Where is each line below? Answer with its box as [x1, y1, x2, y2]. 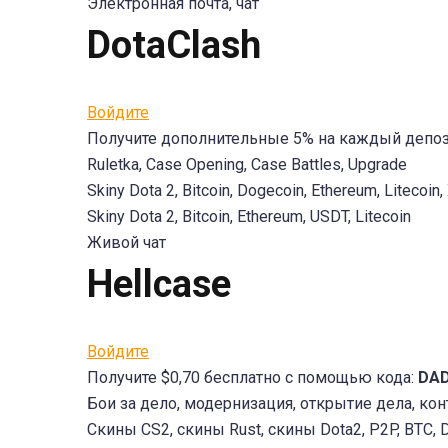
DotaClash [87, 23, 261, 67]
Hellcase [87, 262, 231, 306]
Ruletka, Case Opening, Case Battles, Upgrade [87, 155, 407, 174]
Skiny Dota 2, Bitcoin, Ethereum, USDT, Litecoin [87, 207, 411, 226]
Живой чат [87, 233, 166, 252]
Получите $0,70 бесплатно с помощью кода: [87, 368, 418, 387]
